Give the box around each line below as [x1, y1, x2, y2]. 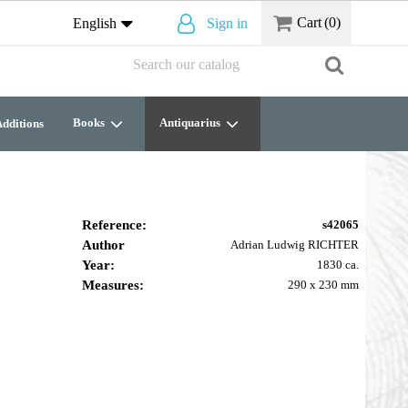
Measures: [81, 278, 144, 292]
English [72, 15, 117, 31]
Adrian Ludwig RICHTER [229, 238, 359, 251]
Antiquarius [159, 116, 223, 129]
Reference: [81, 218, 147, 232]
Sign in [206, 15, 248, 31]
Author [81, 238, 125, 252]
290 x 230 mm [287, 278, 359, 291]
